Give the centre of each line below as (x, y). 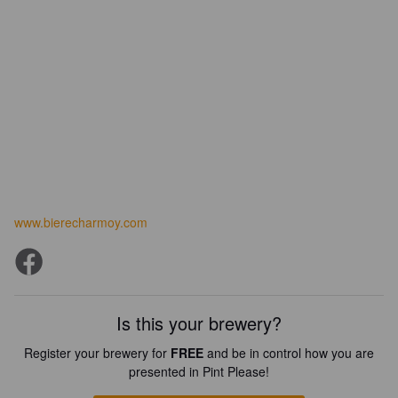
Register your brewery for (97, 353)
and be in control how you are (289, 353)
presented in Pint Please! (199, 371)
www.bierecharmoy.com (81, 222)
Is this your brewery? (199, 323)
